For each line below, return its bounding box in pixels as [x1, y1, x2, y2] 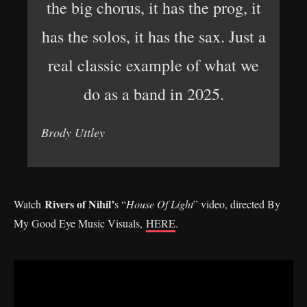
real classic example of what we [48, 54, 259, 76]
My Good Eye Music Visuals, [14, 216, 146, 230]
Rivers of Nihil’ [45, 196, 114, 212]
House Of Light [126, 197, 193, 211]
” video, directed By [193, 197, 280, 211]
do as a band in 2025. [83, 83, 224, 105]
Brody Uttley [41, 124, 105, 140]
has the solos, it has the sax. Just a [41, 25, 266, 47]
